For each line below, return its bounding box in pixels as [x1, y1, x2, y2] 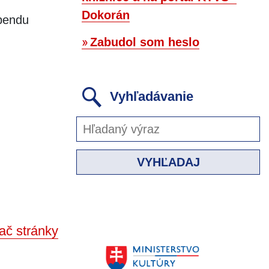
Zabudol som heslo [90, 35, 199, 49]
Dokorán [82, 8, 130, 22]
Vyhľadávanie [106, 88, 193, 104]
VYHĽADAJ [136, 156, 200, 169]
